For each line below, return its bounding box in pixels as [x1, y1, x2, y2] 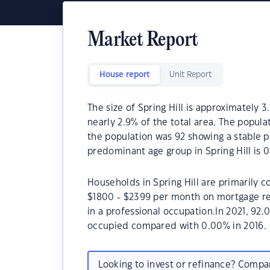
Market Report [87, 30, 198, 51]
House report [99, 71, 150, 78]
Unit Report [169, 71, 212, 78]
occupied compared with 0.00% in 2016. [87, 222, 266, 231]
